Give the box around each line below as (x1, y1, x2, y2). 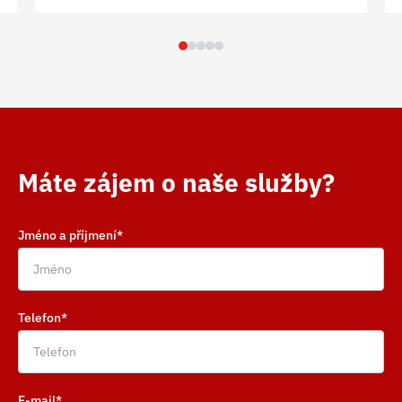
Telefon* (18, 310, 67, 326)
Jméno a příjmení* (18, 227, 123, 243)
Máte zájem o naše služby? (18, 166, 335, 199)
